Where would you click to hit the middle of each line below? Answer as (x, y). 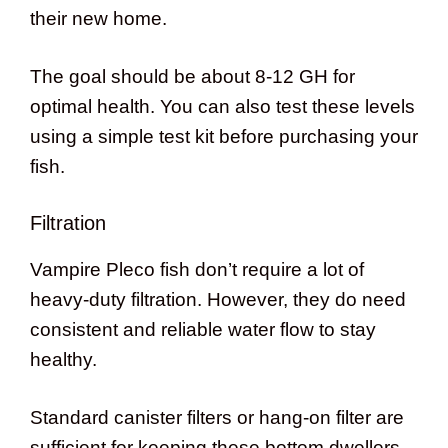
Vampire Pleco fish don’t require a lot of (197, 269)
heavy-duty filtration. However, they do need (218, 299)
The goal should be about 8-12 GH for (192, 77)
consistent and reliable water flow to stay (203, 329)
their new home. (98, 18)
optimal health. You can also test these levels (222, 107)
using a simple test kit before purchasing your (224, 137)
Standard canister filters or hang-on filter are (217, 418)
